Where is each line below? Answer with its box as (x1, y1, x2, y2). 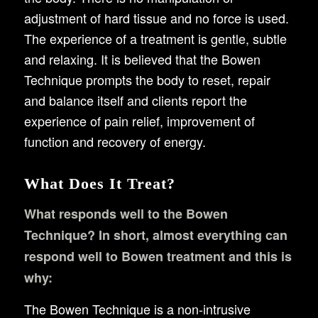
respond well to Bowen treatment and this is (23, 246, 292, 265)
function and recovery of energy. (23, 131, 206, 150)
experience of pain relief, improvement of (23, 111, 255, 130)
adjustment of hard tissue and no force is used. (23, 8, 289, 27)
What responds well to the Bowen (23, 204, 228, 223)
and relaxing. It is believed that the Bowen (23, 49, 261, 68)
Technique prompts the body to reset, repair (23, 70, 270, 89)
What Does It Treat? (23, 174, 175, 192)
